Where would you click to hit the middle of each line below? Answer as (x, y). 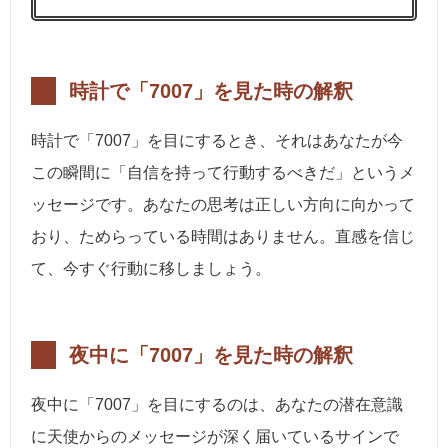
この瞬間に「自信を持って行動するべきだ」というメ (223, 173)
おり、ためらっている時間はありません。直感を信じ (223, 237)
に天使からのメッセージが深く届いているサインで (215, 437)
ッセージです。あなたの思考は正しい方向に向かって (223, 205)
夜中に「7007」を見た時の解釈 (211, 355)
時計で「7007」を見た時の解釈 (211, 91)
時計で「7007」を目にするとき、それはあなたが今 (217, 141)
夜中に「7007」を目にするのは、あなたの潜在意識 (217, 405)
